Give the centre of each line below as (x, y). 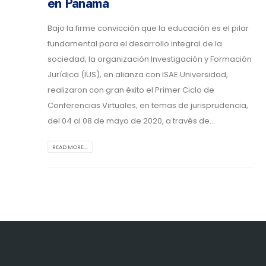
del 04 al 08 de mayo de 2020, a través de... (131, 121)
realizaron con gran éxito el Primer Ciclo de (131, 90)
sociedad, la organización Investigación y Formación (150, 59)
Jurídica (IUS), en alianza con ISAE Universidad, (138, 75)
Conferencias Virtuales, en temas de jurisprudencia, (148, 106)
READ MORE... (70, 147)
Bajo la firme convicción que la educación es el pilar (148, 28)
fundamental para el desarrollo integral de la (135, 44)
